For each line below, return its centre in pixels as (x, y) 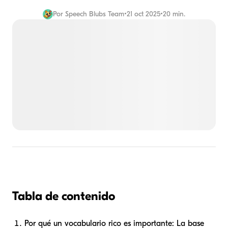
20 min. (174, 14)
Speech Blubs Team (95, 14)
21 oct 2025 (144, 14)
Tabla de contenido (64, 196)
